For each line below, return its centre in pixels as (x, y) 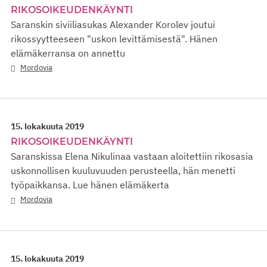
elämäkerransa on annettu (68, 53)
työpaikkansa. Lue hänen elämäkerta (90, 185)
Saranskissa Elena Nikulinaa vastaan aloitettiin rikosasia (132, 156)
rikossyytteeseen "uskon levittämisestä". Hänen (114, 39)
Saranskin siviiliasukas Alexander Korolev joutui (113, 25)
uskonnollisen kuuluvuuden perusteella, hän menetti (123, 171)
